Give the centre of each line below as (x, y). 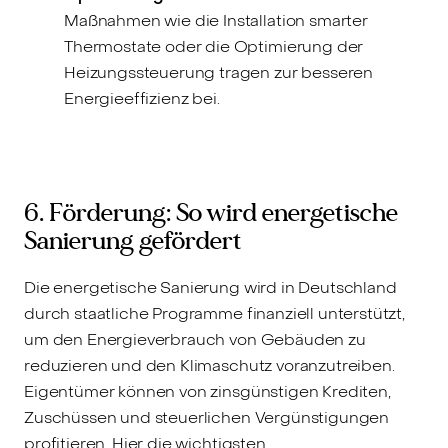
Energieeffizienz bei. (142, 98)
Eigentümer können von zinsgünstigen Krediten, (207, 392)
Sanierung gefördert (133, 240)
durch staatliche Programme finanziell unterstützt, (214, 314)
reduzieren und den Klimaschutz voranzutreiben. (209, 366)
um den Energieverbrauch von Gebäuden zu (195, 340)
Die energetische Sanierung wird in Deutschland (210, 288)
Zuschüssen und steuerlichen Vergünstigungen (207, 418)
